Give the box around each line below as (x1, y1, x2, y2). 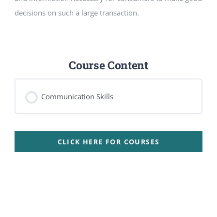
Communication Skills (41, 92, 114, 102)
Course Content (69, 58, 148, 73)
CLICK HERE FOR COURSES (57, 137, 160, 147)
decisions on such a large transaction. (14, 8, 139, 18)
